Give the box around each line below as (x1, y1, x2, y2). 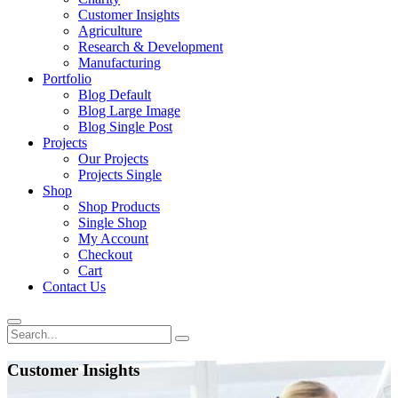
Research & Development (78, 39, 223, 54)
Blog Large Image (78, 103, 180, 118)
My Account (78, 231, 148, 246)
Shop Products (78, 199, 160, 214)
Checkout (78, 247, 132, 262)
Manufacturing (78, 55, 161, 70)
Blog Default (78, 87, 151, 102)
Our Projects (78, 151, 148, 166)
